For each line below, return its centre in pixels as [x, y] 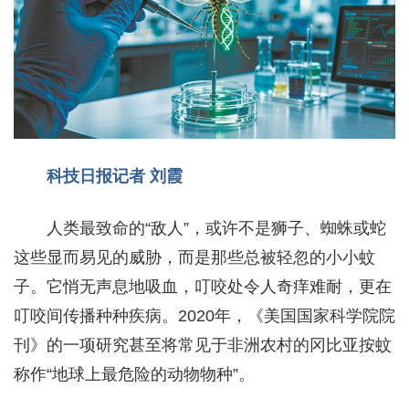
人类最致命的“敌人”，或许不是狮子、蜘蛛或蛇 [216, 228]
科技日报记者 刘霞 [115, 176]
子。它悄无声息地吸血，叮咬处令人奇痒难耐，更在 [203, 286]
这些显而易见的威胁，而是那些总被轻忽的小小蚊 [194, 257]
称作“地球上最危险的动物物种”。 [134, 374]
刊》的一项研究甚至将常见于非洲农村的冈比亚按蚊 [203, 345]
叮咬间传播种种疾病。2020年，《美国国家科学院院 [204, 315]
